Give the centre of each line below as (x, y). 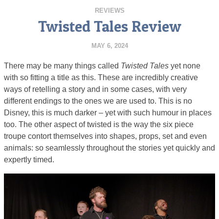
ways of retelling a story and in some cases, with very (95, 89)
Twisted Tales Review (109, 27)
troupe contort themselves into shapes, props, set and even (105, 136)
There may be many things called (62, 66)
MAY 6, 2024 (109, 46)
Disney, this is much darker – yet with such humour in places (108, 113)
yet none (185, 66)
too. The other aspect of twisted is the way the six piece (99, 125)
